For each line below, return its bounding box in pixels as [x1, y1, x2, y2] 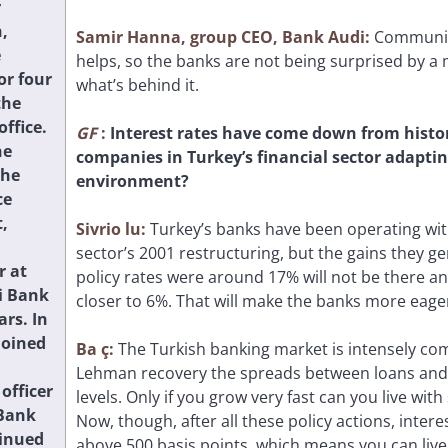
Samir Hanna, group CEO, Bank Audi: [76, 25, 374, 48]
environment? [76, 169, 189, 192]
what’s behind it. [76, 73, 199, 96]
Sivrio [76, 217, 125, 240]
